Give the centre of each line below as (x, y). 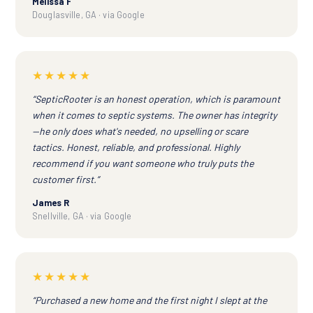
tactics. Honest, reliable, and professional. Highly (136, 147)
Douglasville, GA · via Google (88, 14)
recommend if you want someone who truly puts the (143, 163)
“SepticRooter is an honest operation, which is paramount (156, 99)
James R (51, 202)
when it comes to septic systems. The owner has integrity (154, 115)
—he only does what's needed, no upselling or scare (140, 131)
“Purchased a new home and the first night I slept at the (150, 300)
